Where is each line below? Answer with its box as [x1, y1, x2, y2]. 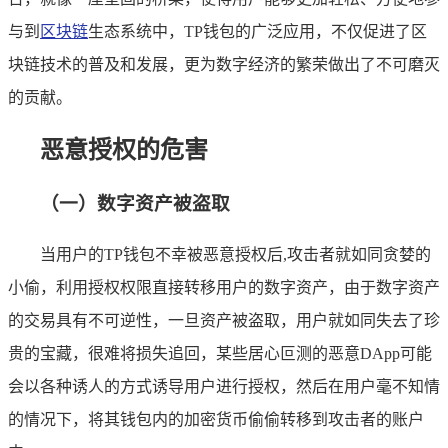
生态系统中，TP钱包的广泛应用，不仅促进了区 [88, 22, 427, 40]
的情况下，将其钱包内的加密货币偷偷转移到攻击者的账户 [8, 411, 424, 429]
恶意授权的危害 [40, 136, 208, 163]
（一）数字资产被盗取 [40, 192, 230, 214]
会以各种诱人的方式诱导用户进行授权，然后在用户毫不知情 [8, 378, 440, 396]
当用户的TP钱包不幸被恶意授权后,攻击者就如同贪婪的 [40, 246, 431, 264]
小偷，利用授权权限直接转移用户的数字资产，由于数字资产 [8, 279, 440, 297]
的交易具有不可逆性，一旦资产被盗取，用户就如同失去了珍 [8, 312, 440, 330]
